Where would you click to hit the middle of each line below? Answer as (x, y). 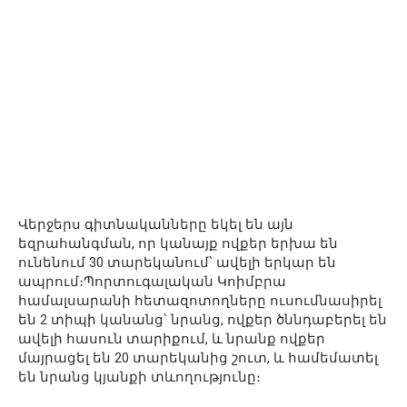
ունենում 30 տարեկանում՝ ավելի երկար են (177, 263)
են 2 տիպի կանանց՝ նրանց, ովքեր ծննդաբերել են (203, 320)
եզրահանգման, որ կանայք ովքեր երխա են (178, 243)
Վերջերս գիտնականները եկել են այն (156, 224)
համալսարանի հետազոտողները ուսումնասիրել (200, 301)
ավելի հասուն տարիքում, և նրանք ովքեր (172, 339)
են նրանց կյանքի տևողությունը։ (139, 377)
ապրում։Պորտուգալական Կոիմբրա (152, 282)
